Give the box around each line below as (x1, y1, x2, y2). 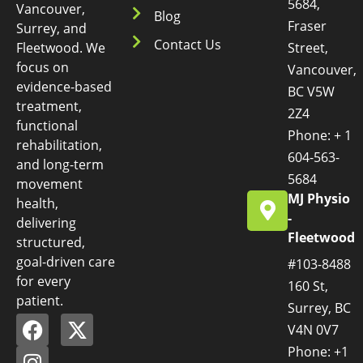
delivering (16, 213, 76, 232)
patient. (16, 291, 63, 310)
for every (16, 271, 70, 290)
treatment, (16, 96, 82, 115)
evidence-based (16, 77, 112, 96)
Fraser (288, 16, 327, 35)
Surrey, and (16, 19, 87, 37)
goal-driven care (16, 252, 115, 271)
